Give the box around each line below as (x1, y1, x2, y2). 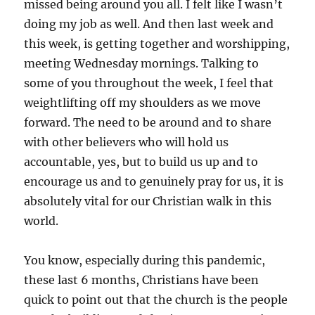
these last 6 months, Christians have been (24, 272, 259, 287)
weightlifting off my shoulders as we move (24, 95, 262, 110)
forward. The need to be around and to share (24, 115, 272, 129)
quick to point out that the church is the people (24, 292, 288, 307)
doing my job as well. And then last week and (24, 16, 274, 31)
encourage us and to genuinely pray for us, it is (24, 174, 284, 188)
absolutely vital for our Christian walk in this (24, 193, 272, 208)
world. (24, 213, 59, 228)
